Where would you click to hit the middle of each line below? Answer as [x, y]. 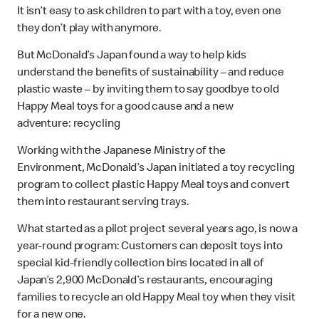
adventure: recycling [70, 125]
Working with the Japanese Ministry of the [121, 152]
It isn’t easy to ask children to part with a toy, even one [149, 12]
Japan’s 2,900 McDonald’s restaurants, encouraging [145, 282]
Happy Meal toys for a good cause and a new [125, 108]
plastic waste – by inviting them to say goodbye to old [148, 91]
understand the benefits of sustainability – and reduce [151, 74]
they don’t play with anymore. [91, 30]
